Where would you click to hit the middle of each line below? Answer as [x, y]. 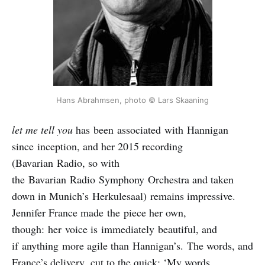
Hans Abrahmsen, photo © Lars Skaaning [132, 100]
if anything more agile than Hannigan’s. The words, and [132, 245]
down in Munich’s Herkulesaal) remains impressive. [124, 195]
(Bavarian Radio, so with [66, 162]
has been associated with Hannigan [151, 129]
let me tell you [42, 129]
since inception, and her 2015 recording [97, 146]
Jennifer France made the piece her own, [99, 212]
